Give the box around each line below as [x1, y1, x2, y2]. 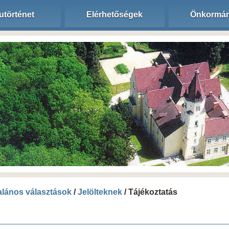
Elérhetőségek [86, 10, 143, 19]
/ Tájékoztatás [122, 188, 177, 196]
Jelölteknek [78, 188, 122, 196]
